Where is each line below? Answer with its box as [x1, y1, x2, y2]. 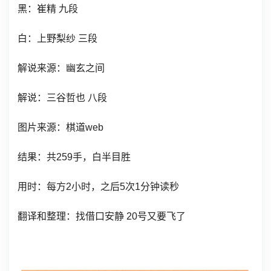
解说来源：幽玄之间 [18, 62, 105, 73]
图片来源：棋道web [18, 122, 103, 132]
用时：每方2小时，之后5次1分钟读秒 [18, 181, 179, 192]
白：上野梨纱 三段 [18, 33, 97, 44]
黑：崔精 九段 [18, 3, 78, 14]
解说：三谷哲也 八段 [18, 92, 107, 103]
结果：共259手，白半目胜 [18, 151, 131, 162]
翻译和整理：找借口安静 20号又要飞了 [18, 211, 186, 221]
